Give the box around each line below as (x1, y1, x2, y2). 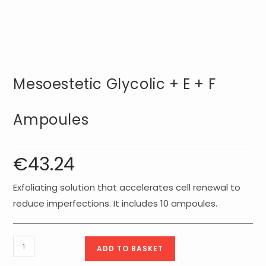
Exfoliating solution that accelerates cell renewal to (13, 181, 241, 194)
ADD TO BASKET (97, 243, 164, 254)
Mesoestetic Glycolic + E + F (13, 74, 216, 94)
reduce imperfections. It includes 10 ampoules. (13, 197, 218, 210)
